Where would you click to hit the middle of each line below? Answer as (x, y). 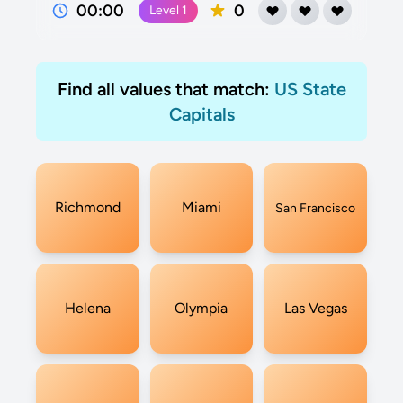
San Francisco (316, 208)
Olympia (201, 308)
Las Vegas (315, 308)
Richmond (87, 207)
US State (310, 89)
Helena (87, 308)
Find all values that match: (166, 89)
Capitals (201, 114)
